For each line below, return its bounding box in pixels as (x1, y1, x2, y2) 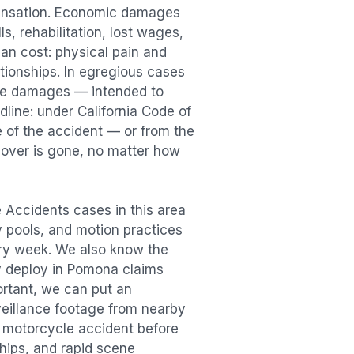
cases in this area (70, 202, 186, 219)
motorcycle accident (2, 321, 134, 337)
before (137, 321, 179, 337)
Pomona (67, 262, 119, 278)
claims (119, 262, 164, 278)
